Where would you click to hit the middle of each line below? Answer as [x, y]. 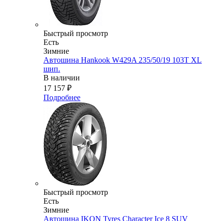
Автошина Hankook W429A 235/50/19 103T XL [123, 60]
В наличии [62, 78]
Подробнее [62, 98]
